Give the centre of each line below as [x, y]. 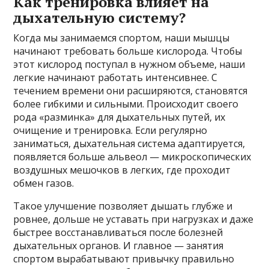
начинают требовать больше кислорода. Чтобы [128, 51]
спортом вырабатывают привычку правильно [124, 259]
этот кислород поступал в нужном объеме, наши [129, 65]
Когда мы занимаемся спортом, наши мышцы [122, 38]
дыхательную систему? [100, 18]
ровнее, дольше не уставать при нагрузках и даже [134, 219]
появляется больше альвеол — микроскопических [132, 157]
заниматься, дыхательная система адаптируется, [129, 144]
